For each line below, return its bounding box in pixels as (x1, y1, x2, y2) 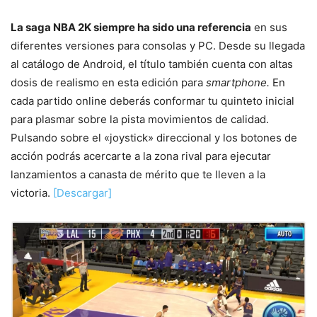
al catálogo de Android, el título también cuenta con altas (11, 57, 293, 71)
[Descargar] (53, 185, 112, 200)
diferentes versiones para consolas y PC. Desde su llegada (11, 38, 305, 52)
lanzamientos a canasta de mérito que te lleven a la (11, 167, 265, 181)
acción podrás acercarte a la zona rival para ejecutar (11, 149, 271, 163)
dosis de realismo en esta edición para (11, 75, 203, 89)
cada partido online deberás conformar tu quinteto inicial (11, 93, 294, 108)
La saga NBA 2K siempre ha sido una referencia (11, 20, 251, 34)
